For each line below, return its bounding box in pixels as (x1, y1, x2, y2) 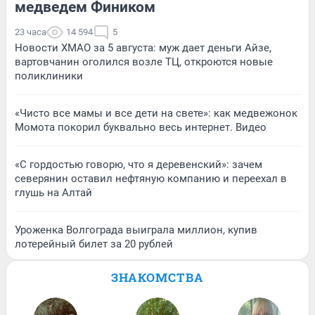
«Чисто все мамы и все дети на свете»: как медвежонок (15, 107, 297, 120)
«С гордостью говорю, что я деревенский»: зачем (15, 158, 262, 172)
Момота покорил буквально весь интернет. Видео (15, 121, 266, 134)
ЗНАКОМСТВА (111, 269, 204, 286)
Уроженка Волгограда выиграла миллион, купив (15, 224, 257, 237)
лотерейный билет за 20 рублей (15, 238, 173, 251)
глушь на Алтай (15, 186, 92, 200)
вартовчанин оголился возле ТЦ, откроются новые (15, 56, 273, 69)
